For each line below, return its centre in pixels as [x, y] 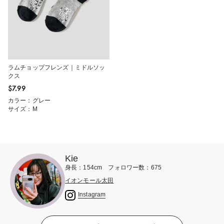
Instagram [92, 195]
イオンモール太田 [89, 180]
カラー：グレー [29, 100]
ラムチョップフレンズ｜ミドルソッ [57, 67]
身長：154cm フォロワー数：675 [113, 167]
